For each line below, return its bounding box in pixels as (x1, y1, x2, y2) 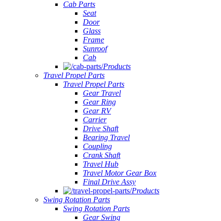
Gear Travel (83, 89, 121, 97)
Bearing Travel (83, 133, 130, 142)
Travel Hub (83, 160, 118, 168)
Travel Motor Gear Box (83, 169, 156, 177)
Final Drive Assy (83, 178, 136, 186)
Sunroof (83, 44, 107, 53)
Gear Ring (83, 98, 116, 106)
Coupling (83, 142, 112, 150)
